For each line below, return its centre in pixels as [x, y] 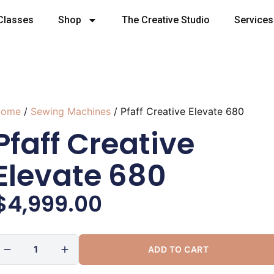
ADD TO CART [178, 250]
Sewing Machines [70, 111]
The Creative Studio [165, 20]
